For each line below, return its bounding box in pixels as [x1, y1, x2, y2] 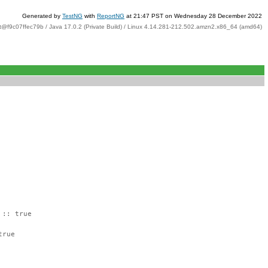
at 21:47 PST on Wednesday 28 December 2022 [124, 13, 262, 19]
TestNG [62, 13, 83, 19]
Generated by [22, 13, 62, 19]
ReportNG [97, 13, 124, 19]
